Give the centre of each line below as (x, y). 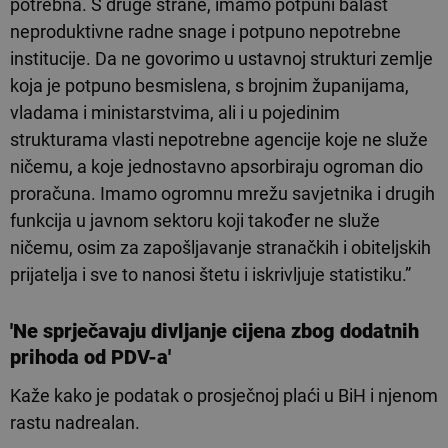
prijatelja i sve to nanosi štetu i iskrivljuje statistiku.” (210, 274)
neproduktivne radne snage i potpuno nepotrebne (205, 31)
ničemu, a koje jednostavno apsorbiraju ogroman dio (216, 166)
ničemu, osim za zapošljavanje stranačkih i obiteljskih (220, 247)
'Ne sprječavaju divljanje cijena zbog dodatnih (214, 330)
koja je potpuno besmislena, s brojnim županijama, (209, 85)
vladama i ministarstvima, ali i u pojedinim (175, 112)
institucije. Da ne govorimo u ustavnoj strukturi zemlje (221, 58)
